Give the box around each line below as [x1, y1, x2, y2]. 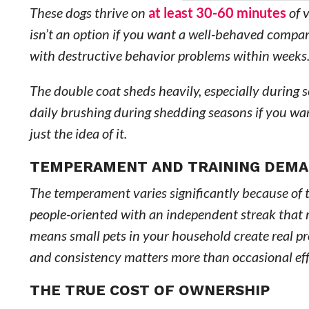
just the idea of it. [29, 125, 127, 142]
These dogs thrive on [29, 4, 148, 21]
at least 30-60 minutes [148, 4, 286, 21]
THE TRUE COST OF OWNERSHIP [29, 281, 270, 299]
